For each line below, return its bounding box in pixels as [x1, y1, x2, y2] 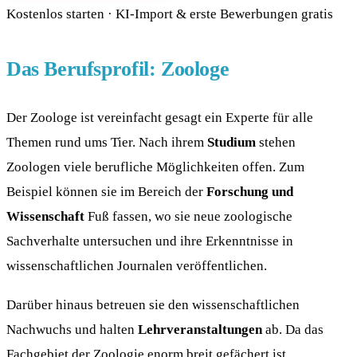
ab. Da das [262, 320, 324, 337]
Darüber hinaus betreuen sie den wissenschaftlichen [6, 296, 300, 312]
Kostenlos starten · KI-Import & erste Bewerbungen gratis [6, 5, 333, 22]
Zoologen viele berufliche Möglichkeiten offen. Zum [6, 158, 304, 175]
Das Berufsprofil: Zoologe [6, 57, 229, 80]
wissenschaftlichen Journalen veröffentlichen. [6, 257, 267, 273]
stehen [256, 133, 296, 150]
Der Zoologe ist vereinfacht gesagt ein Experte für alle [6, 108, 313, 125]
